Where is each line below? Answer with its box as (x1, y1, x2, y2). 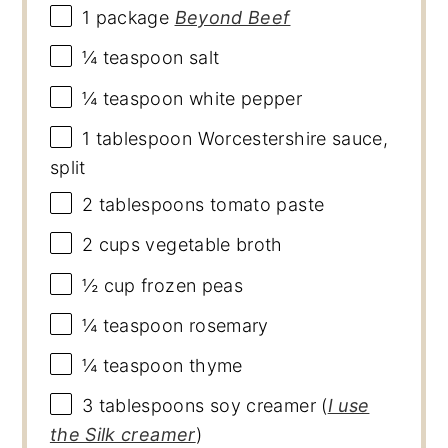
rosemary (183, 315, 269, 337)
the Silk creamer (49, 424, 196, 446)
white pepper (183, 88, 303, 110)
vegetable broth (140, 234, 283, 256)
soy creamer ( (204, 395, 328, 417)
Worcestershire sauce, (192, 128, 389, 150)
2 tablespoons (81, 194, 205, 216)
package (90, 7, 175, 29)
